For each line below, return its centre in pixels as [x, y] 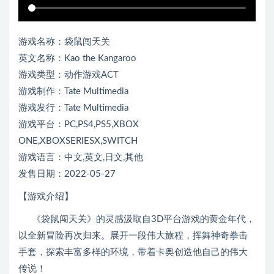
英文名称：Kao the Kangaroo [77, 59]
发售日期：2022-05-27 [67, 174]
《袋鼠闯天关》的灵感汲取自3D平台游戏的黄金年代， [137, 220]
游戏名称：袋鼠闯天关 [64, 42]
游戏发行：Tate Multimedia [73, 108]
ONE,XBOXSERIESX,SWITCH [78, 141]
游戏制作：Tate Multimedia [73, 92]
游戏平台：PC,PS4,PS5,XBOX [79, 125]
